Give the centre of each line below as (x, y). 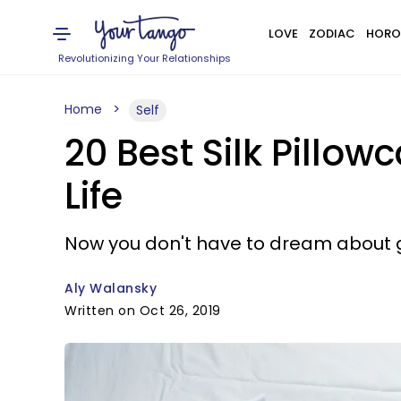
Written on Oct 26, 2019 (143, 311)
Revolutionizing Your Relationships (145, 58)
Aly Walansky (111, 288)
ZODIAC (332, 34)
